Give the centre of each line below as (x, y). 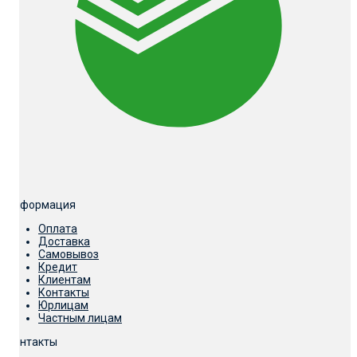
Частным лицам (80, 318)
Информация (41, 204)
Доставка (64, 241)
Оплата (58, 228)
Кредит (58, 267)
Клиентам (65, 279)
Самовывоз (69, 254)
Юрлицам (63, 305)
